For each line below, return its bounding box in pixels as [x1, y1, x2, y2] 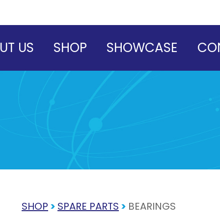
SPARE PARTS [57, 199, 119, 213]
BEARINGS [128, 199, 176, 213]
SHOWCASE [107, 39, 178, 57]
